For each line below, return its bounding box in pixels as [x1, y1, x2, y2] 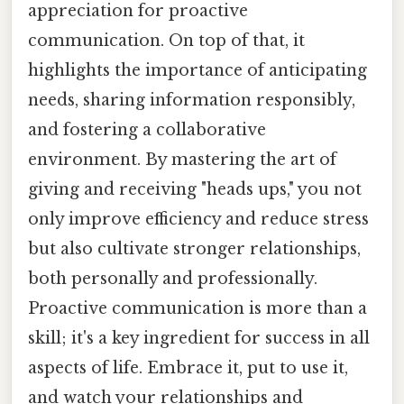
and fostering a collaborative [28, 119, 266, 140]
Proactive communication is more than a [28, 298, 367, 318]
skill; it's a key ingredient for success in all [28, 327, 370, 348]
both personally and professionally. [28, 268, 317, 289]
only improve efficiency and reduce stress [28, 208, 369, 229]
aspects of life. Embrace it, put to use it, [28, 357, 348, 378]
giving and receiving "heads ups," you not [28, 179, 362, 199]
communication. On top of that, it [28, 30, 305, 50]
